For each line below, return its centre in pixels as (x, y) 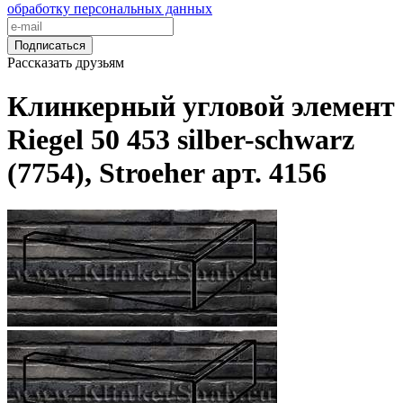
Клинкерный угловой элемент (201, 107)
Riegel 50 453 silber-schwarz (181, 140)
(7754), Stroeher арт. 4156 (167, 173)
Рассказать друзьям (66, 63)
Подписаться (50, 45)
